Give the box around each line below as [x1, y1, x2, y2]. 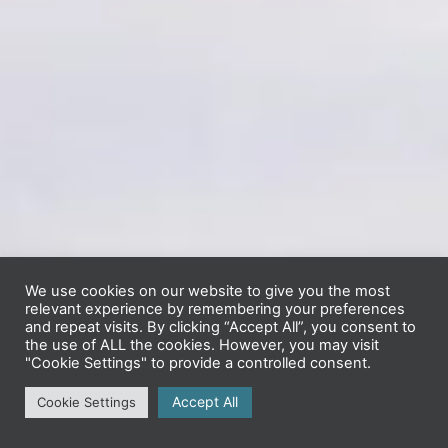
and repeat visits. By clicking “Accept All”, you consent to [25, 318, 416, 336]
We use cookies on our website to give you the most [25, 282, 390, 300]
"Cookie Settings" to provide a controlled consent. [25, 354, 371, 372]
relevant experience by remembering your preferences [25, 300, 405, 318]
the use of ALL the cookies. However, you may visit [25, 336, 379, 354]
